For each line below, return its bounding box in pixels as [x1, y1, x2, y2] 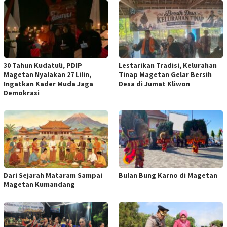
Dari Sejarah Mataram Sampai [4, 171, 102, 180]
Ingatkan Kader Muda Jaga [4, 79, 93, 88]
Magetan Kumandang [4, 180, 75, 190]
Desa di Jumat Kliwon [119, 79, 190, 88]
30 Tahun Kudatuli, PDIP [4, 60, 82, 70]
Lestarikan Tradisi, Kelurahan [119, 60, 217, 70]
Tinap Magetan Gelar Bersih [119, 69, 212, 79]
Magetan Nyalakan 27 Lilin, [4, 69, 91, 79]
